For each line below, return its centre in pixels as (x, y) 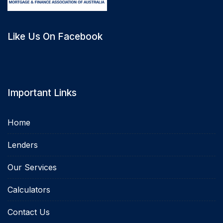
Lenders (23, 145)
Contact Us (29, 212)
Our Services (32, 167)
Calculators (29, 189)
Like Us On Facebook (55, 36)
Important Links (42, 93)
